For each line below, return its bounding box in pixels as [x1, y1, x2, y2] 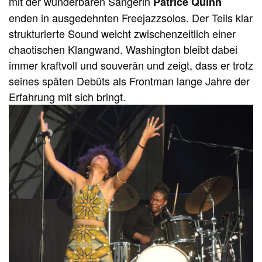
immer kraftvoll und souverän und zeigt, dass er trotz [9, 57, 253, 73]
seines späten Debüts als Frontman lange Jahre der [9, 73, 250, 88]
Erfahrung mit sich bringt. [9, 88, 126, 104]
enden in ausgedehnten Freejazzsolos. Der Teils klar [9, 9, 253, 25]
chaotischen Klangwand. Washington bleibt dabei [9, 41, 237, 57]
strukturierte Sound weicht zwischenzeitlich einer [9, 25, 236, 41]
